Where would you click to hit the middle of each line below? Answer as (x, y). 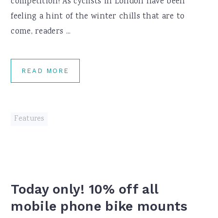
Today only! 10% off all (85, 189)
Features (29, 119)
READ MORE (45, 71)
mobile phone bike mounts (99, 206)
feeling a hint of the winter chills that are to (98, 17)
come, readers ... (41, 32)
